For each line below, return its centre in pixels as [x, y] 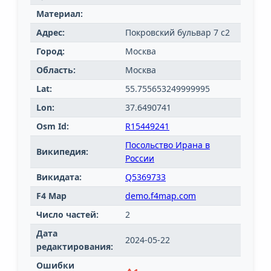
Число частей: [67, 215]
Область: [56, 70]
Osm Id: [53, 126]
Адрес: [51, 33]
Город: [51, 51]
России [140, 158]
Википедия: [62, 152]
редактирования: [75, 247]
